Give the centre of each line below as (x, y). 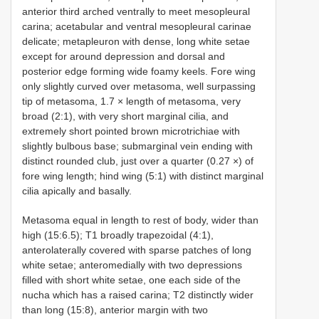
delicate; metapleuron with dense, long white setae (136, 41)
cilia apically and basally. (77, 190)
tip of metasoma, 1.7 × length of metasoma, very (131, 101)
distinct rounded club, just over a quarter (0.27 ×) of (138, 161)
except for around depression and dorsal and (124, 56)
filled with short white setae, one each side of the (131, 279)
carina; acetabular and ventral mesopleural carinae (137, 26)
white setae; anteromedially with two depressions (132, 265)
